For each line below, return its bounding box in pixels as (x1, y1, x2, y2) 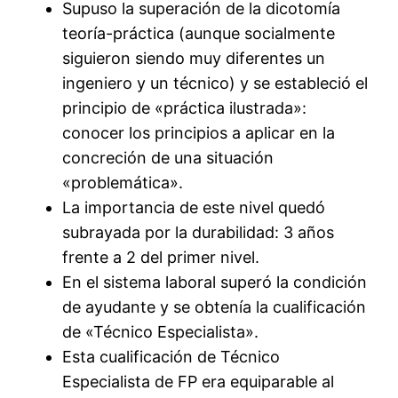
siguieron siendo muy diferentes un (62, 49, 326, 68)
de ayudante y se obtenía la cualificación (62, 298, 367, 317)
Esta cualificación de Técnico (62, 347, 281, 367)
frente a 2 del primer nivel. (62, 248, 260, 267)
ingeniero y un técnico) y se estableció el (62, 74, 369, 93)
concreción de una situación (62, 148, 275, 168)
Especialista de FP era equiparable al (62, 372, 335, 392)
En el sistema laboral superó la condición (62, 273, 368, 292)
